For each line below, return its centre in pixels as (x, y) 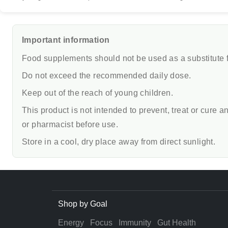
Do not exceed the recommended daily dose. (107, 76)
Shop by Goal (83, 204)
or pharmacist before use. (70, 125)
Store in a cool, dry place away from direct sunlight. (119, 142)
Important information (66, 40)
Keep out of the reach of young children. (97, 93)
